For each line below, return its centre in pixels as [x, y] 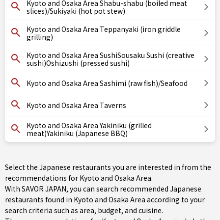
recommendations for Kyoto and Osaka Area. [79, 178]
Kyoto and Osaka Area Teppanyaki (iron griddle [104, 29]
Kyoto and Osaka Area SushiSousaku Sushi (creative [110, 55]
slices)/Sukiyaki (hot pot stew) [76, 11]
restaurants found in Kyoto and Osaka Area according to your [105, 199]
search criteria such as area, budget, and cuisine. [84, 210]
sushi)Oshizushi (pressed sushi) [78, 63]
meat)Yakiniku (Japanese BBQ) [77, 133]
